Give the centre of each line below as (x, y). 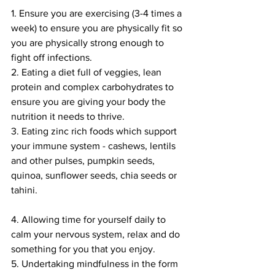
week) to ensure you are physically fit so (98, 28)
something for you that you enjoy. (83, 249)
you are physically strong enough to (89, 43)
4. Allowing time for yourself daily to (90, 220)
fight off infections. (52, 58)
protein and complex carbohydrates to (94, 87)
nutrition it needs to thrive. (69, 117)
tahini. (25, 190)
